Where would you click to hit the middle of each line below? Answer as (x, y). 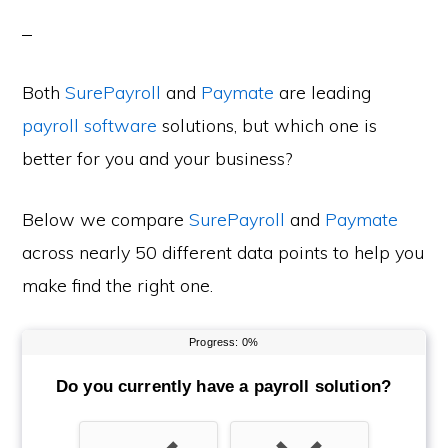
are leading (323, 92)
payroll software (90, 125)
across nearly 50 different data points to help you (223, 252)
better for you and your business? (157, 158)
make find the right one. (118, 285)
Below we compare (106, 219)
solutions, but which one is (267, 125)
